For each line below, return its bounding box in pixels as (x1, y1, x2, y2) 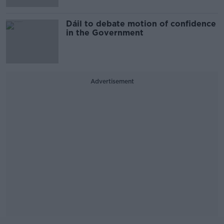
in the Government (66, 27, 143, 37)
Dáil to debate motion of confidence (66, 18, 216, 28)
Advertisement (90, 77, 134, 85)
